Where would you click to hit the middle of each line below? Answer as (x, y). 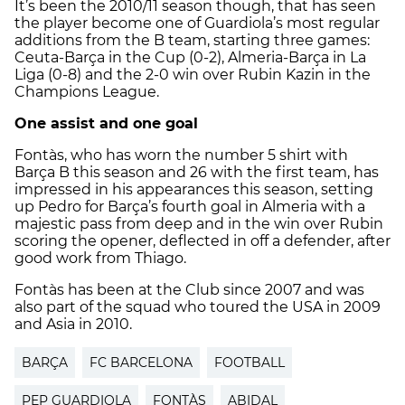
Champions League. (87, 92)
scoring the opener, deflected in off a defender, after (202, 241)
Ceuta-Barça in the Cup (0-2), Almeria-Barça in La (190, 58)
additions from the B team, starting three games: (192, 41)
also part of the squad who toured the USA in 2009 (198, 307)
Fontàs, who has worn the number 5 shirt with (181, 155)
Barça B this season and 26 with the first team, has (197, 173)
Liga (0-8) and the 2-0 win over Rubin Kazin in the (193, 75)
